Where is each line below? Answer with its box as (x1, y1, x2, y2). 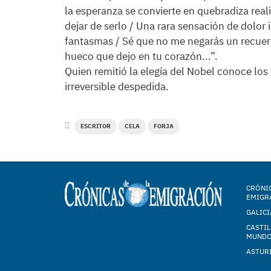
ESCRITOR (80, 122, 111, 130)
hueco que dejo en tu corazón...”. (65, 50, 218, 63)
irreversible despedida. (65, 80, 169, 93)
